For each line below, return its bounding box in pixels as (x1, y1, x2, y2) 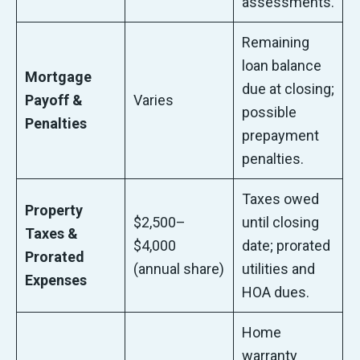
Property (25, 202, 84, 219)
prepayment (242, 127, 320, 145)
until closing (242, 214, 320, 231)
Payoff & (25, 92, 84, 109)
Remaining (242, 34, 310, 51)
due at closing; (242, 80, 335, 98)
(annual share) (133, 260, 225, 278)
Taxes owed (242, 190, 320, 208)
